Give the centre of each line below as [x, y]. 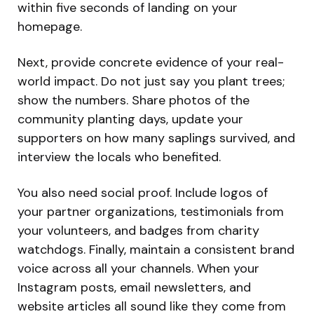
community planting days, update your [130, 119]
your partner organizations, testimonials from [151, 211]
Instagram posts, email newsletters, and [134, 287]
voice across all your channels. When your [138, 268]
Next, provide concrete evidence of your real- [151, 62]
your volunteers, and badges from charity [138, 230]
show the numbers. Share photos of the [134, 100]
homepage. [50, 26]
